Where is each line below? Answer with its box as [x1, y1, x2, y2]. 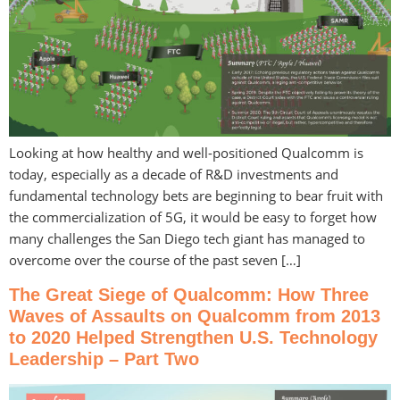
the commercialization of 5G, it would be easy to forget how [9, 208, 377, 227]
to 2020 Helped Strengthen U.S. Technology [9, 327, 378, 347]
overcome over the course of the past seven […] [9, 251, 301, 270]
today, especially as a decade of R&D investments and [9, 165, 338, 184]
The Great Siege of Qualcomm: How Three [9, 284, 369, 304]
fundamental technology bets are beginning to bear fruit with [9, 187, 383, 205]
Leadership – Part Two [9, 348, 199, 369]
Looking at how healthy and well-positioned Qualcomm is [9, 144, 363, 162]
